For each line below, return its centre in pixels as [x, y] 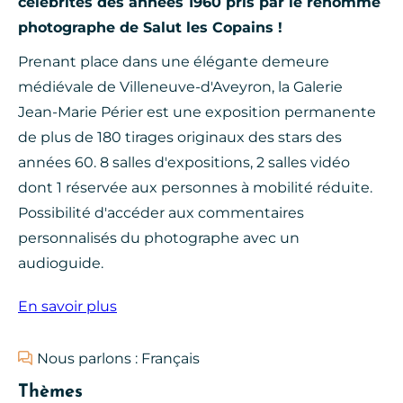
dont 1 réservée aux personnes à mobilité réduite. [195, 188]
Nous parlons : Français [118, 359]
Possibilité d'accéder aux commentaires [161, 213]
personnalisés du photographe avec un [159, 238]
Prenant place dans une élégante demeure [174, 62]
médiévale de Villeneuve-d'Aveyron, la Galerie [180, 87]
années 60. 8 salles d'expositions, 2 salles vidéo [184, 163]
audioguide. [61, 264]
